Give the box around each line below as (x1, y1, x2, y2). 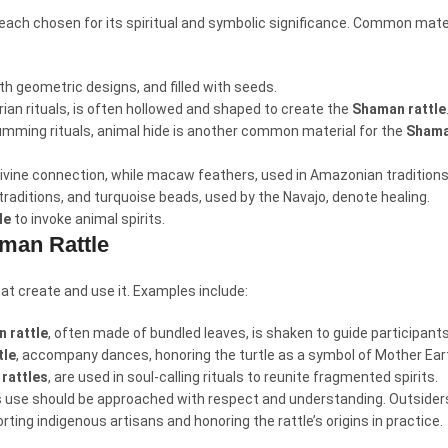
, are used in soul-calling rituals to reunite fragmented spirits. (48, 369, 438, 385)
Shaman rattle (352, 101, 446, 117)
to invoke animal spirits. (11, 211, 165, 227)
